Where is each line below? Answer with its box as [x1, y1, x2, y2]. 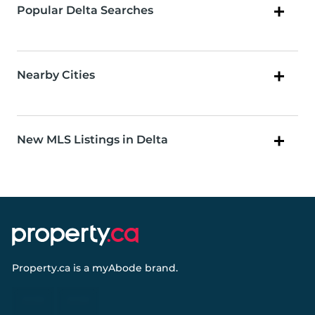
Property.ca [12, 262, 70, 275]
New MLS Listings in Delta [17, 133, 168, 147]
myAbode [92, 262, 142, 275]
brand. [142, 262, 178, 275]
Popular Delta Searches [17, 4, 153, 18]
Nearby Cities [17, 68, 95, 82]
